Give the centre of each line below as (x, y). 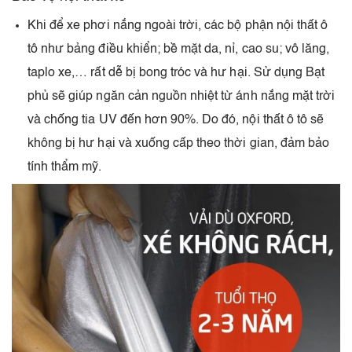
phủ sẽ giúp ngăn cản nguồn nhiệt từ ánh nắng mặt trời (181, 96)
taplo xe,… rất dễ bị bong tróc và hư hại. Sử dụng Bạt (176, 73)
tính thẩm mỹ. (65, 167)
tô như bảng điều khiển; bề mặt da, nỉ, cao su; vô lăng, (179, 49)
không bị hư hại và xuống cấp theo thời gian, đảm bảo (179, 143)
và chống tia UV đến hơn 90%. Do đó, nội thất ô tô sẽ (176, 120)
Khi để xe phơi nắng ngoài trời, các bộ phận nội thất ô (178, 26)
